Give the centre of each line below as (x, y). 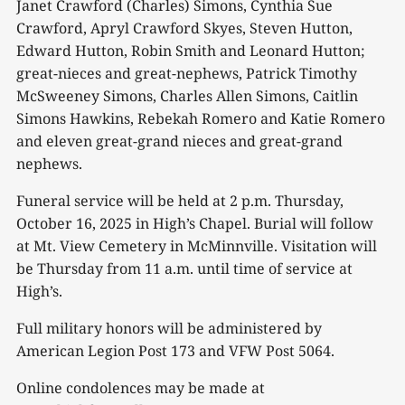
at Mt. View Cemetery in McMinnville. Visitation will (197, 245)
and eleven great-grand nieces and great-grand (179, 141)
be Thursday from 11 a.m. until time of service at (184, 268)
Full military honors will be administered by (169, 328)
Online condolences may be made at (141, 387)
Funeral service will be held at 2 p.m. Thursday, (180, 200)
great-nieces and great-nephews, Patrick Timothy (187, 73)
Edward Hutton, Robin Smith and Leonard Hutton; (191, 50)
